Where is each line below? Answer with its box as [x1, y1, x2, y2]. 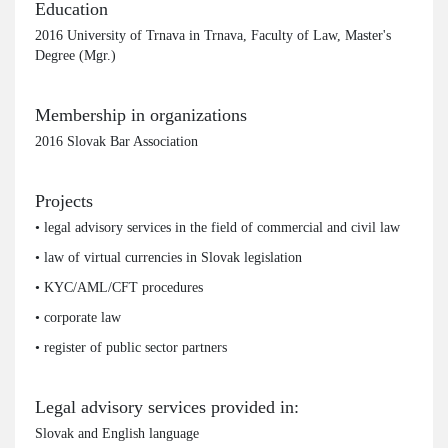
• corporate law [35, 309, 121, 325]
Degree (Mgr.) [35, 47, 116, 63]
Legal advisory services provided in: [35, 397, 299, 417]
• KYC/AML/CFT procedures [35, 279, 203, 295]
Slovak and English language [35, 425, 203, 441]
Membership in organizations [35, 105, 247, 125]
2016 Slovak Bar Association [35, 133, 198, 149]
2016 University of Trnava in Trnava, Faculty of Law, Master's [35, 27, 391, 43]
